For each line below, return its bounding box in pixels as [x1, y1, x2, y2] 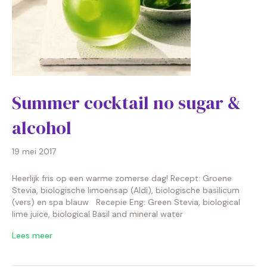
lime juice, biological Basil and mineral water [12, 209, 183, 219]
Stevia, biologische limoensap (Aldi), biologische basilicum [12, 185, 240, 195]
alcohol [12, 116, 72, 140]
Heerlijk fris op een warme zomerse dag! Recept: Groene [12, 173, 232, 184]
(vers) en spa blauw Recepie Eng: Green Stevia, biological [12, 197, 240, 207]
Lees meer [12, 230, 52, 241]
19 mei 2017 [12, 146, 56, 157]
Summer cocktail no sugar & [12, 91, 241, 115]
